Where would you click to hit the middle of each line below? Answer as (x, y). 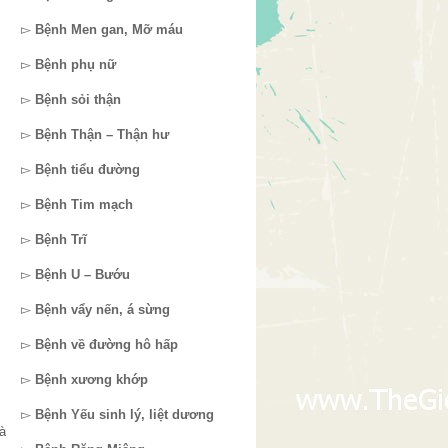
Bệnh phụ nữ (75, 64)
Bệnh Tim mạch (84, 204)
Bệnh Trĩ (61, 239)
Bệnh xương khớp (91, 379)
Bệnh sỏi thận (78, 99)
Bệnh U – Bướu (82, 274)
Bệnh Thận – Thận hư (102, 134)
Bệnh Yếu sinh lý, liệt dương (124, 414)
